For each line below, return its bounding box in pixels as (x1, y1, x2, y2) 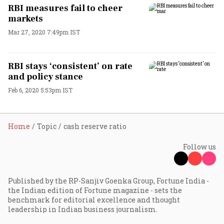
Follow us (183, 141, 216, 151)
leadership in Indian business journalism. (8, 204, 157, 214)
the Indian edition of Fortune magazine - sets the (8, 185, 182, 195)
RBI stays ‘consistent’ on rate (8, 60, 132, 72)
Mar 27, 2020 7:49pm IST (8, 27, 80, 36)
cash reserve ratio (63, 121, 126, 131)
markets (8, 12, 43, 24)
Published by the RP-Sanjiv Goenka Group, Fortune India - (8, 175, 209, 185)
